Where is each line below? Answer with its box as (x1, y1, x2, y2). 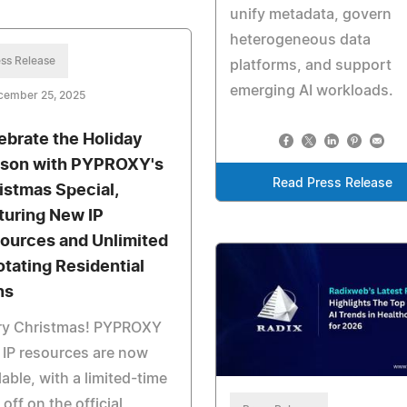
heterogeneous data (229, 33, 371, 48)
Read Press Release (273, 177, 393, 191)
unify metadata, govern (229, 7, 392, 23)
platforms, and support (229, 58, 392, 74)
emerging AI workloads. (229, 84, 393, 99)
